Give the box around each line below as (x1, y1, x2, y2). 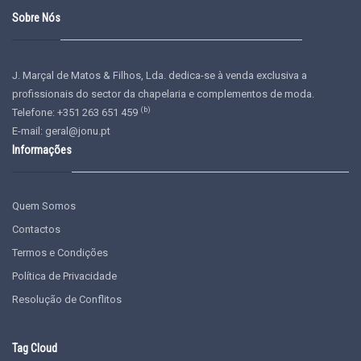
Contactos (12, 223, 60, 235)
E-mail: (12, 125, 45, 137)
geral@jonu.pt (45, 125, 110, 137)
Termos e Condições (12, 247, 108, 259)
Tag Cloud (12, 342, 57, 355)
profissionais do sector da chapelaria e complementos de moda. (12, 88, 314, 100)
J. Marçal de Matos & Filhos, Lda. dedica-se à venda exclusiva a (12, 69, 307, 81)
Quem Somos (12, 200, 76, 212)
